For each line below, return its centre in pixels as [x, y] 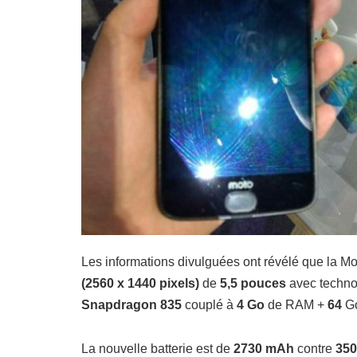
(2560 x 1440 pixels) [140, 284]
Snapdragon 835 [131, 305]
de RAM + [296, 305]
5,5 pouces [253, 284]
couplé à [208, 305]
